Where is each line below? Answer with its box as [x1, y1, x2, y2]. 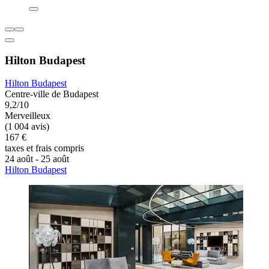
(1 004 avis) [5, 121, 49, 132]
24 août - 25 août [5, 154, 69, 165]
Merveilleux [5, 110, 50, 121]
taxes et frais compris [5, 143, 84, 154]
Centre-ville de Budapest [5, 89, 98, 100]
